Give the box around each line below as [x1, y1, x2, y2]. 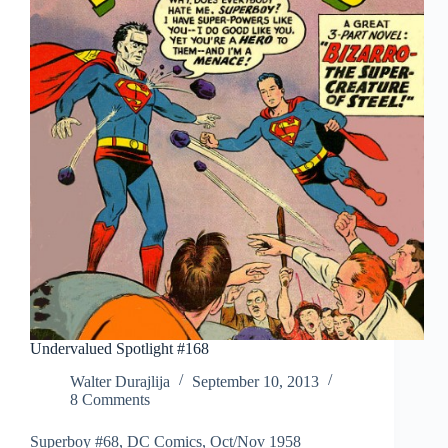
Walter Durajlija [70, 373, 170, 391]
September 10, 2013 [192, 373, 319, 391]
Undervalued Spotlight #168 [30, 340, 209, 358]
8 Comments [70, 391, 150, 409]
